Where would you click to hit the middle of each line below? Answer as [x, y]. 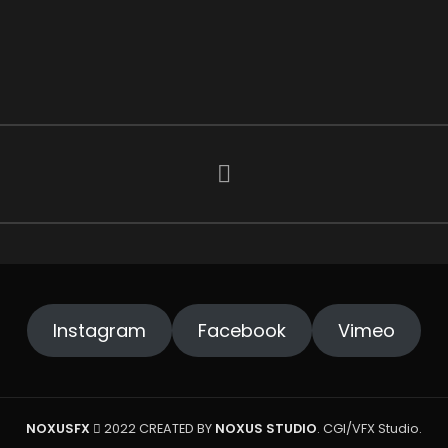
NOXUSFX [58, 428]
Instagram [100, 330]
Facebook [242, 330]
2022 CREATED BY [158, 428]
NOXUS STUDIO [266, 428]
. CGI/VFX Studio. [369, 428]
